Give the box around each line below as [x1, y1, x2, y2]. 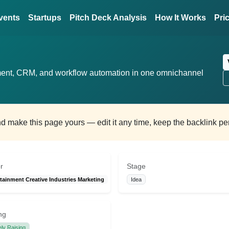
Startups [28, 13, 62, 22]
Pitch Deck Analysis [70, 13, 147, 22]
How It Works [155, 13, 207, 22]
